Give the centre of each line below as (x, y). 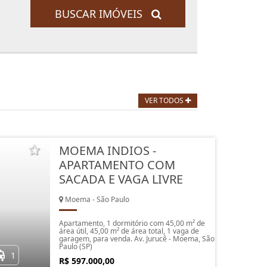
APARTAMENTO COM (117, 165)
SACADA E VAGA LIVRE (121, 179)
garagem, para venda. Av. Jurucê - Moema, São (136, 239)
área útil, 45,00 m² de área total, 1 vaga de (129, 231)
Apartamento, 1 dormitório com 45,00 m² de (132, 223)
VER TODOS (165, 100)
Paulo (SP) (75, 246)
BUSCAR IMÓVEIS (103, 14)
